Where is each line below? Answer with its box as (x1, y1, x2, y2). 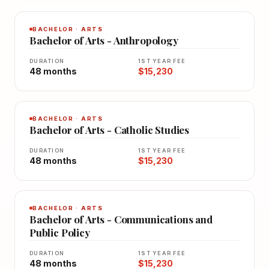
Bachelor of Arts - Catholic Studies (29, 122, 190, 136)
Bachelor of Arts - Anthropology (29, 33, 178, 47)
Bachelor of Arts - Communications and (29, 212, 213, 226)
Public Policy (29, 225, 90, 239)
